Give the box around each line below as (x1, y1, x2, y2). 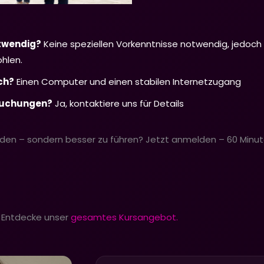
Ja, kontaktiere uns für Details (52, 97, 184, 110)
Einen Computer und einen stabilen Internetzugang (14, 75, 241, 88)
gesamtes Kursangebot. (68, 210, 178, 223)
